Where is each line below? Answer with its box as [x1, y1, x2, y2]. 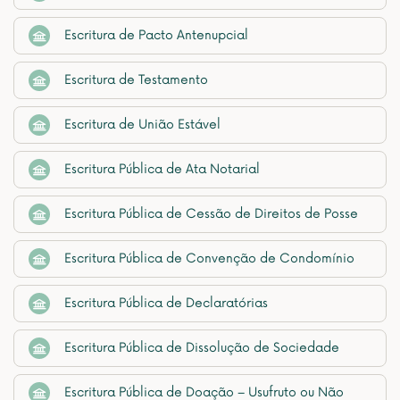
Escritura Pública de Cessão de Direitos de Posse [64, 206, 358, 221]
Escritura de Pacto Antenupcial [64, 28, 248, 43]
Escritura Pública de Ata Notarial [64, 162, 260, 177]
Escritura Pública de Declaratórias [64, 296, 268, 311]
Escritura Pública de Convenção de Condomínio [64, 251, 354, 266]
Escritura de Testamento [64, 72, 208, 87]
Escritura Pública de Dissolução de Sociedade [64, 340, 339, 355]
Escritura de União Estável [64, 117, 221, 132]
